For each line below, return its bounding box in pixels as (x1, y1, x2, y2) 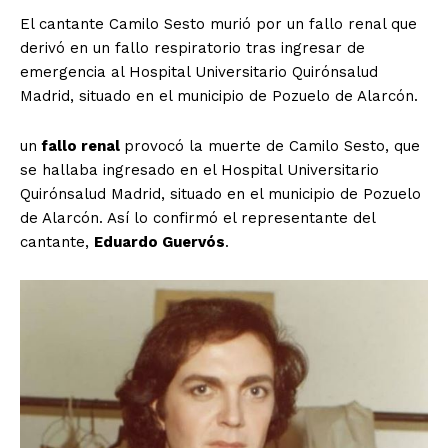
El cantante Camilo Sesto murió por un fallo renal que (20, 14, 417, 33)
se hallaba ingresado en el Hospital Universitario (20, 160, 379, 179)
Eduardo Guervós (94, 232, 225, 251)
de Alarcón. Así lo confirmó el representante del (20, 208, 375, 227)
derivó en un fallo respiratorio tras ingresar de (20, 38, 365, 57)
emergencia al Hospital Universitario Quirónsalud (20, 62, 378, 81)
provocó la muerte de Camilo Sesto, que (124, 136, 420, 155)
